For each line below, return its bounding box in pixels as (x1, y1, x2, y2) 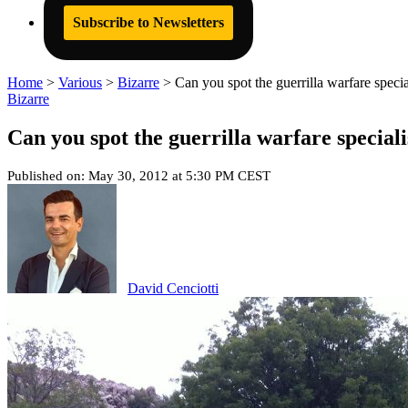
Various (58, 75, 102, 90)
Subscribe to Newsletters (73, 15, 224, 30)
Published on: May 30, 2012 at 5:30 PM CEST (7, 168, 270, 183)
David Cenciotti (127, 280, 219, 296)
